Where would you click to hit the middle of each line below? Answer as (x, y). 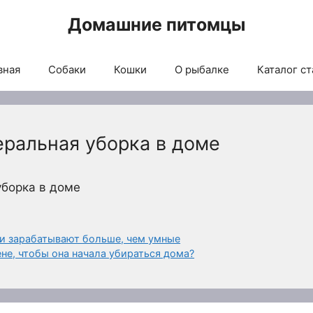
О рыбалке (202, 70)
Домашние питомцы (156, 24)
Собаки (67, 70)
